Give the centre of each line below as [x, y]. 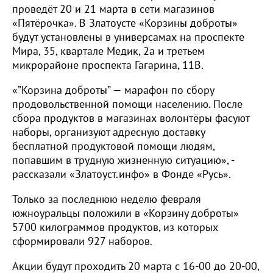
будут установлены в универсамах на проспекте [128, 37]
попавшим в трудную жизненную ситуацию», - [123, 160]
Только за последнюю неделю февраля [107, 199]
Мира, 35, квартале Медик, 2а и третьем [108, 51]
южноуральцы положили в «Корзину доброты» [126, 213]
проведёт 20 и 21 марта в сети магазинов [113, 9]
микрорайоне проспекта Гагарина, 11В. [108, 65]
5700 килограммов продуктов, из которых [115, 227]
